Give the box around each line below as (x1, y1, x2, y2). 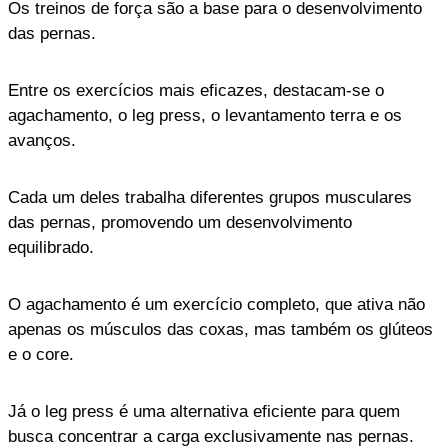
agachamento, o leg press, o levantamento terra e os (8, 105, 402, 125)
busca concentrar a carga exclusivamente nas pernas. (8, 426, 414, 446)
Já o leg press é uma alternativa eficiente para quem (8, 401, 400, 421)
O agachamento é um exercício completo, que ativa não (8, 294, 425, 314)
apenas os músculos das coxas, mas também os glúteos (8, 319, 433, 339)
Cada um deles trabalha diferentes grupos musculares (8, 187, 412, 207)
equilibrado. (8, 237, 94, 257)
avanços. (8, 130, 76, 150)
